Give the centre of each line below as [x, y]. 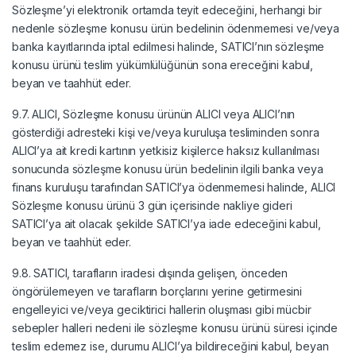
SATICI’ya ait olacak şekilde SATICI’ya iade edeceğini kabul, [166, 223]
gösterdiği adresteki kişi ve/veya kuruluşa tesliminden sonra [166, 132]
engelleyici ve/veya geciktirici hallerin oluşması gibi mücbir [162, 309]
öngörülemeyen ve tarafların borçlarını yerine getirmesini [157, 291]
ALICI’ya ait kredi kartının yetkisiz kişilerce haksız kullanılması [166, 150]
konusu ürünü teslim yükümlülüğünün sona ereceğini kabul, [163, 64]
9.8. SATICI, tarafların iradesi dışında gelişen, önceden [150, 273]
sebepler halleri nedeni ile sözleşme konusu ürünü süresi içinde [175, 327]
